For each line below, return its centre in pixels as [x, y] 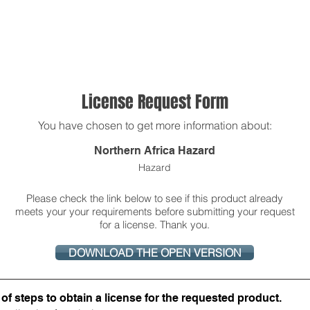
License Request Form [155, 102]
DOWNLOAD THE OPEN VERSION [155, 253]
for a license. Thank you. [155, 225]
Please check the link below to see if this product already [155, 198]
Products [165, 31]
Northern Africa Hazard [155, 151]
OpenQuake [239, 31]
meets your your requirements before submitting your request [155, 211]
